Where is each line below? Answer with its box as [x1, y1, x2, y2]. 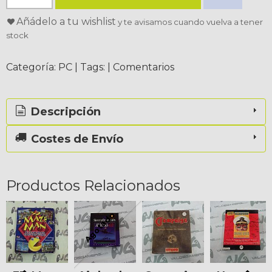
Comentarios [113, 61, 174, 73]
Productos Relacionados [6, 176, 180, 194]
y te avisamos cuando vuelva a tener [115, 16, 263, 27]
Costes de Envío [28, 132, 124, 146]
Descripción [28, 105, 101, 119]
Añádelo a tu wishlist [16, 15, 116, 27]
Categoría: [6, 61, 58, 73]
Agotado [83, 209, 117, 244]
